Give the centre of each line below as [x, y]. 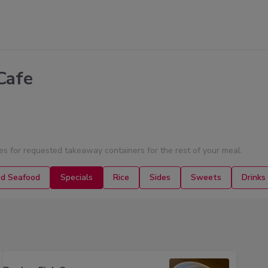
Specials [77, 177]
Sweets [206, 177]
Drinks [254, 177]
